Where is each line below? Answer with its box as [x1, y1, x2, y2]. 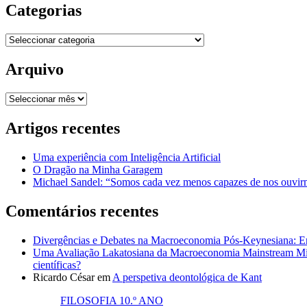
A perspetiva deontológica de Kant [112, 271, 262, 283]
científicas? [33, 258, 81, 271]
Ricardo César [33, 271, 95, 283]
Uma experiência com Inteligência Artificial [33, 151, 221, 163]
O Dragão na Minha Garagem [33, 163, 162, 175]
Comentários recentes [5, 201, 158, 220]
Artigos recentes [5, 119, 120, 137]
